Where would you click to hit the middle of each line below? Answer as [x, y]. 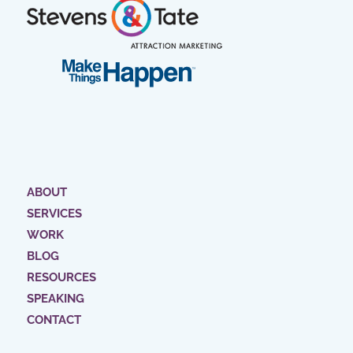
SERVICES [54, 214]
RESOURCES [61, 278]
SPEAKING [55, 299]
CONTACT [54, 320]
